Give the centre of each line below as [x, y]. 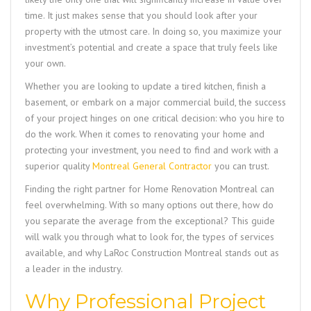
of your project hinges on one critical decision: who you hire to [155, 118]
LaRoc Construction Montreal [163, 252]
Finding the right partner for [84, 188]
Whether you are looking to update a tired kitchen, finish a [145, 86]
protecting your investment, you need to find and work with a [152, 150]
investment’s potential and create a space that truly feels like [151, 47]
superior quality [59, 166]
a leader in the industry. [74, 268]
